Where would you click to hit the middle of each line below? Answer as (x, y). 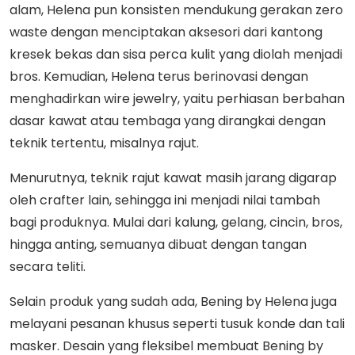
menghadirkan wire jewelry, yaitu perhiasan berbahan (177, 98)
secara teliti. (48, 266)
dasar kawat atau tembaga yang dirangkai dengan (168, 120)
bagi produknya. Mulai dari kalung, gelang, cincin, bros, (176, 222)
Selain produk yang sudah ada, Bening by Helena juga (173, 301)
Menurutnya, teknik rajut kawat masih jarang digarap (173, 177)
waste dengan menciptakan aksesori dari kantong (166, 32)
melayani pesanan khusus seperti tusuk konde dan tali (177, 323)
